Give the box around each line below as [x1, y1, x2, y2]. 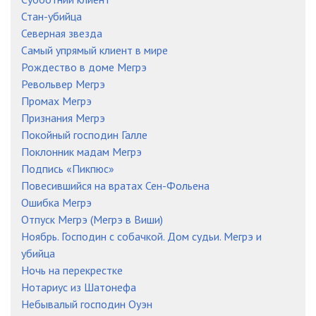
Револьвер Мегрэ [21, 77, 105, 91]
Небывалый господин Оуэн [21, 297, 152, 311]
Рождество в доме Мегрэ [21, 60, 147, 74]
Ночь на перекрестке [21, 263, 123, 277]
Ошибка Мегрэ [21, 195, 92, 209]
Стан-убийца [21, 9, 82, 23]
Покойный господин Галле [21, 128, 147, 142]
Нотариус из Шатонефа [21, 280, 136, 294]
